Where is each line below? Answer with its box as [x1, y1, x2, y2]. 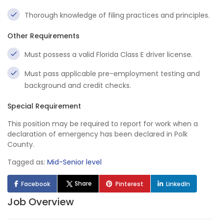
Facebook [21, 180, 50, 188]
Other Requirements [7, 31, 80, 41]
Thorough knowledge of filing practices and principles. [25, 10, 210, 20]
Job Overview [7, 195, 74, 209]
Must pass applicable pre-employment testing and [25, 69, 200, 79]
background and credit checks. [25, 81, 131, 90]
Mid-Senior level [47, 157, 102, 167]
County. [7, 139, 34, 149]
